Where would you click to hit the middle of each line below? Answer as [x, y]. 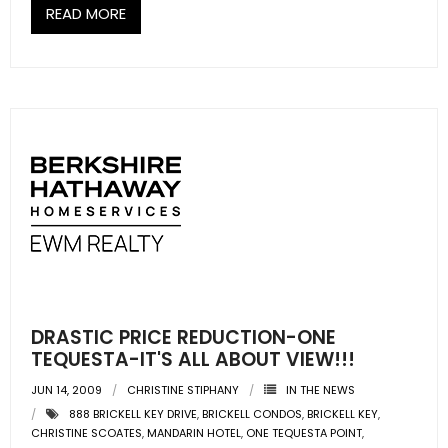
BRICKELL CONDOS [252, 414]
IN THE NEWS [320, 390]
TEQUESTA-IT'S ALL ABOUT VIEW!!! [193, 359]
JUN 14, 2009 [66, 390]
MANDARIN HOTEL [194, 433]
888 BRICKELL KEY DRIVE [133, 414]
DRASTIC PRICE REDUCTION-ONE [183, 337]
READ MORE [86, 13]
